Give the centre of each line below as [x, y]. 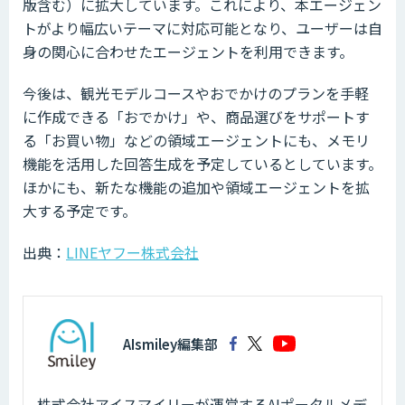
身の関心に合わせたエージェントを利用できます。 [188, 51]
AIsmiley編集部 [170, 344]
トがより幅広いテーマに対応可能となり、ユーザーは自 [202, 28]
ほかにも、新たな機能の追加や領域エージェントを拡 [196, 187]
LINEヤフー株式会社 [132, 252]
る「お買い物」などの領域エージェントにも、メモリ [196, 140]
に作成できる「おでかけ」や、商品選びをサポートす [196, 116]
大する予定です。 [80, 210]
